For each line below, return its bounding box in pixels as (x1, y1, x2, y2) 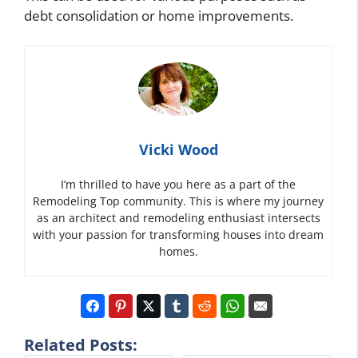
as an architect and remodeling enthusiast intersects (36, 209, 320, 225)
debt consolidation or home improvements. (24, 6, 293, 25)
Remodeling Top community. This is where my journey (33, 193, 324, 209)
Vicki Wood (138, 139, 218, 159)
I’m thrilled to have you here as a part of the (61, 176, 296, 192)
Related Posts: (24, 333, 137, 356)
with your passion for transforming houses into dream (33, 226, 324, 242)
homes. (158, 243, 198, 259)
